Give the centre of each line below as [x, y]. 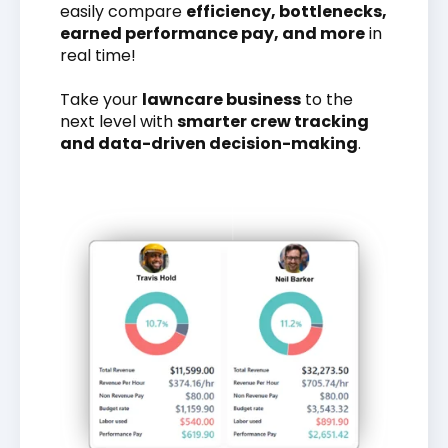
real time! [98, 55]
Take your [101, 100]
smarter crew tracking [273, 122]
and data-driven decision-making [209, 144]
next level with [118, 122]
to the [327, 100]
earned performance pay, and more [212, 33]
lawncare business [221, 100]
